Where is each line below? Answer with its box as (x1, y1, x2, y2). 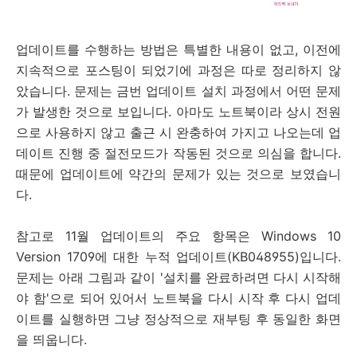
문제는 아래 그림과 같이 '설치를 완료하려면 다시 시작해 (16, 269, 341, 285)
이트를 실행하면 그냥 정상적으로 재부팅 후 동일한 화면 (16, 310, 341, 327)
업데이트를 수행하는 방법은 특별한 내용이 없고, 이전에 (16, 41, 341, 57)
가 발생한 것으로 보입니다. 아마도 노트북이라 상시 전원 (16, 103, 341, 120)
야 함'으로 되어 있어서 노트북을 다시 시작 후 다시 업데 (16, 289, 341, 306)
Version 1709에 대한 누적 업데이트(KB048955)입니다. (16, 248, 341, 265)
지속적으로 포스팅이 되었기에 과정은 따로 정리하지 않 (16, 61, 341, 78)
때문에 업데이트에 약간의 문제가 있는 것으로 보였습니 (16, 165, 341, 182)
